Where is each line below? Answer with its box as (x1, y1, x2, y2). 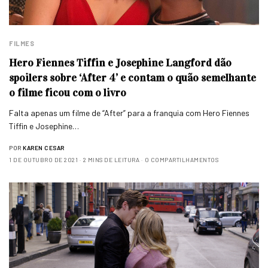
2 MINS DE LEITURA (83, 156, 139, 164)
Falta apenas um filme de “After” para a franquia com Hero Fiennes (9, 108, 250, 118)
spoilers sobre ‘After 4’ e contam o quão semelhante (9, 71, 256, 85)
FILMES (9, 39, 35, 48)
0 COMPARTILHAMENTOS (144, 156, 218, 164)
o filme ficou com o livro (9, 86, 126, 100)
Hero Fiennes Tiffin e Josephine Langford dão (9, 56, 232, 70)
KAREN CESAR (23, 144, 65, 152)
